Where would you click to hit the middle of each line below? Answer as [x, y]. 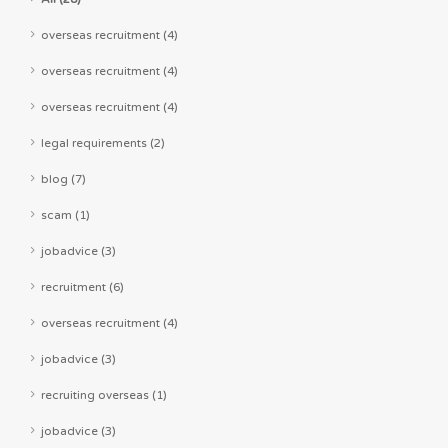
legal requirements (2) [103, 143]
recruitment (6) [82, 287]
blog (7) [63, 179]
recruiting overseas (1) [104, 395]
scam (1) [65, 215]
